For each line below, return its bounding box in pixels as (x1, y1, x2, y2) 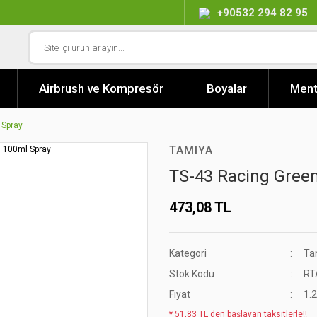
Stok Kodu (169, 268, 214, 279)
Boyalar (207, 81, 247, 96)
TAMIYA (169, 144, 213, 157)
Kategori (169, 248, 207, 259)
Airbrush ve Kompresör (39, 81, 163, 96)
